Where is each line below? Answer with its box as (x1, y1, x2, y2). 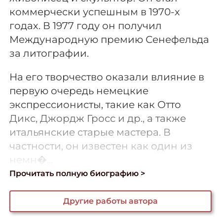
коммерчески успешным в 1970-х (9, 6, 181, 18)
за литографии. (9, 47, 89, 60)
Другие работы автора (63, 196, 158, 206)
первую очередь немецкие (9, 85, 149, 97)
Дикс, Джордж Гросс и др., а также (9, 112, 186, 125)
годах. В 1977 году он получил (9, 20, 162, 32)
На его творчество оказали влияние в (9, 71, 205, 83)
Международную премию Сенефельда (9, 34, 210, 46)
